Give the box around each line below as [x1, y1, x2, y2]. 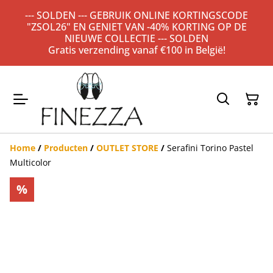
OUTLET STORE [96, 142, 158, 154]
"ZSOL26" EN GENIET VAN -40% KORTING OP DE [26, 20, 247, 34]
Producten [44, 142, 88, 154]
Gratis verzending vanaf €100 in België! [48, 43, 225, 57]
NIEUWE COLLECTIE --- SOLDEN [65, 32, 208, 45]
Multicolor [10, 157, 51, 169]
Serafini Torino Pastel [167, 142, 253, 154]
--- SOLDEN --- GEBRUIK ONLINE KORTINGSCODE [25, 9, 248, 22]
